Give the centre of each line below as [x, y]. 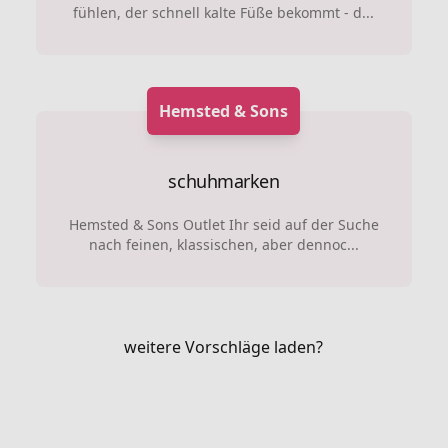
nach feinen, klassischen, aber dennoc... [223, 244]
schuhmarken [224, 181]
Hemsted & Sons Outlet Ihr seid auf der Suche [223, 224]
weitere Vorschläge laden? [224, 347]
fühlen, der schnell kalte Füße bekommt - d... [224, 12]
